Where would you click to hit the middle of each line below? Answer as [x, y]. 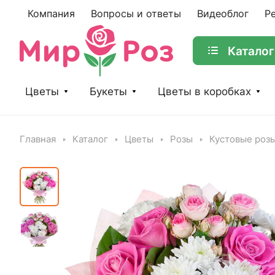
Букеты [108, 91]
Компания [51, 14]
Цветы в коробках [204, 91]
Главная [38, 139]
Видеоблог [223, 14]
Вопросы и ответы [136, 14]
